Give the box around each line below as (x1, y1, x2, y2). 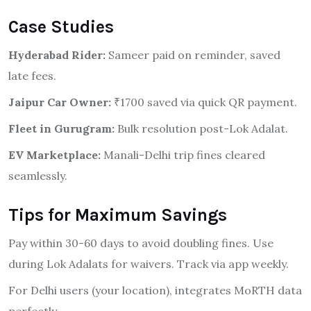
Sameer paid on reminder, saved (106, 47, 280, 62)
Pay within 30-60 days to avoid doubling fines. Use (8, 235, 274, 250)
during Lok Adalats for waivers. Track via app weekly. (8, 256, 289, 271)
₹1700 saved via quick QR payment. (111, 94, 297, 109)
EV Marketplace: (8, 147, 101, 162)
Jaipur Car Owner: (8, 94, 111, 109)
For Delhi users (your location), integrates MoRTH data (8, 283, 302, 297)
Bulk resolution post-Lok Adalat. (115, 121, 288, 135)
